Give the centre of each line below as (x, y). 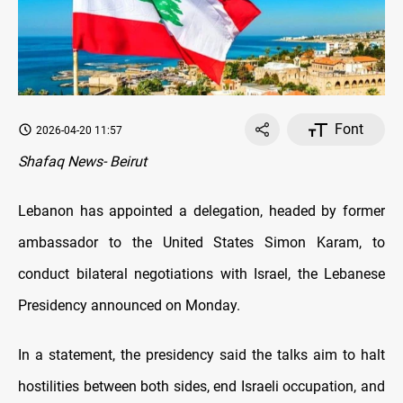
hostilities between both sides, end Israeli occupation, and (201, 387)
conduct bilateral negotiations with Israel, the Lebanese (201, 274)
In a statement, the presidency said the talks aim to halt (201, 355)
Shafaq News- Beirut (82, 162)
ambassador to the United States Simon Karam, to (201, 243)
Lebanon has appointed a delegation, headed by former (201, 211)
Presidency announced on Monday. (129, 306)
